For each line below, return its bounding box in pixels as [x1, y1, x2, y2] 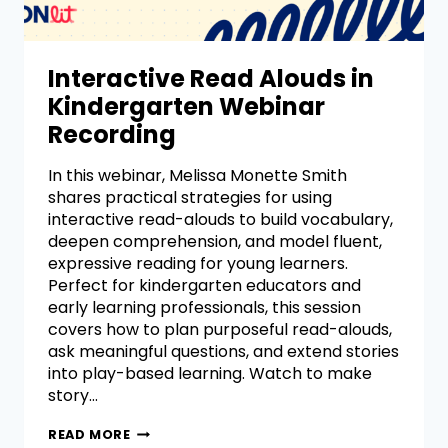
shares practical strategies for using [48, 186, 332, 210]
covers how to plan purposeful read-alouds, [48, 318, 392, 342]
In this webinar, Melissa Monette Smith [48, 164, 347, 188]
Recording [48, 118, 176, 152]
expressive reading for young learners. [48, 252, 348, 276]
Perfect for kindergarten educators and [48, 274, 361, 298]
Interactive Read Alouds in [48, 62, 374, 96]
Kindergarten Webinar [48, 90, 325, 124]
